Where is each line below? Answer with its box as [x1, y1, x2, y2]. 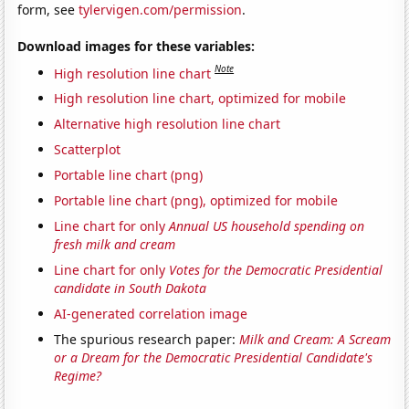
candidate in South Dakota [54, 279, 207, 298]
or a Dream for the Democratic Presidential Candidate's [54, 349, 373, 367]
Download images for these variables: [17, 37, 256, 55]
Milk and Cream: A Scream [239, 330, 392, 349]
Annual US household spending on [169, 217, 365, 236]
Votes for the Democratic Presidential [169, 261, 383, 279]
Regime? [54, 367, 102, 385]
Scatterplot [54, 141, 121, 159]
